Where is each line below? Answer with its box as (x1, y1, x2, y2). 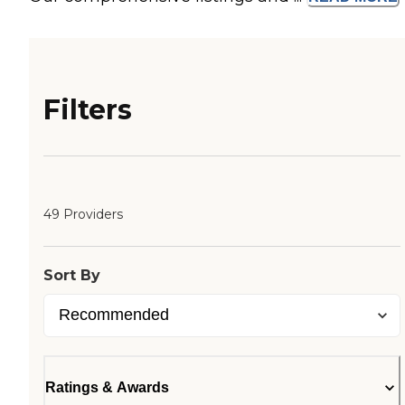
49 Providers (43, 206, 123, 223)
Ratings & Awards (45, 380, 169, 396)
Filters (43, 93, 132, 127)
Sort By (43, 267, 100, 285)
